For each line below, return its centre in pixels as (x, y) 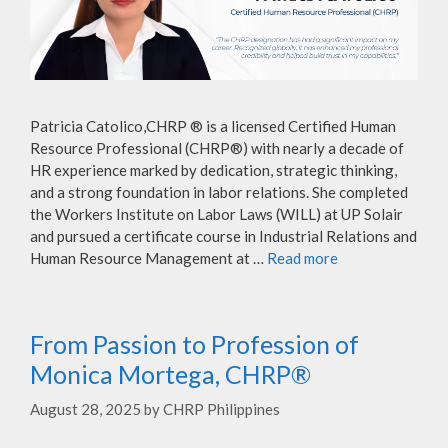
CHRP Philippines (221, 409)
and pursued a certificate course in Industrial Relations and (223, 235)
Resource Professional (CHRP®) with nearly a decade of (217, 147)
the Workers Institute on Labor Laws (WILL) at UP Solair (216, 213)
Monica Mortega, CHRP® (170, 373)
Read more (302, 257)
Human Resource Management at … (148, 257)
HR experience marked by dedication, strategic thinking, (213, 169)
